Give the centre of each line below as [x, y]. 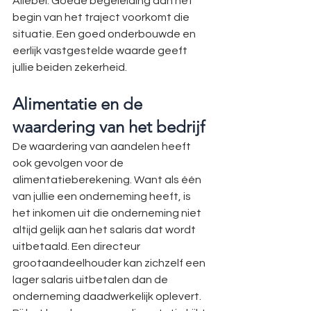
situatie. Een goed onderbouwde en [105, 34]
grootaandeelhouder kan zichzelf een [110, 263]
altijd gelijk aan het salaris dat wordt [105, 230]
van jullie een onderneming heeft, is [103, 196]
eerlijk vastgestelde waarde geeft [101, 51]
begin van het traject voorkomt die [102, 17]
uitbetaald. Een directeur [77, 246]
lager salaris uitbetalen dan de [91, 280]
